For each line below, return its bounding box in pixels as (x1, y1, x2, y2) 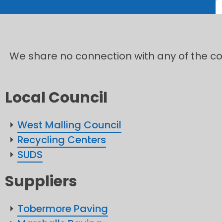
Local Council (5, 87, 108, 108)
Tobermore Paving (17, 202, 108, 216)
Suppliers (5, 171, 77, 192)
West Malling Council (17, 118, 121, 132)
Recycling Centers (17, 133, 106, 147)
